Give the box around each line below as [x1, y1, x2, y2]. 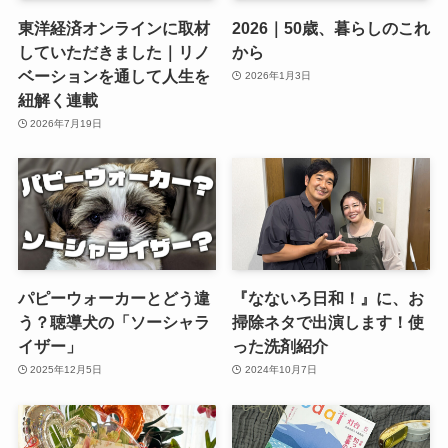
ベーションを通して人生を [17, 66, 210, 85]
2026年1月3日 [244, 70, 311, 82]
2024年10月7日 [244, 364, 317, 376]
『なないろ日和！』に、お [232, 288, 425, 307]
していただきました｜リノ [17, 42, 210, 61]
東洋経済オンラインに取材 [17, 18, 210, 37]
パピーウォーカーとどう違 [17, 288, 210, 307]
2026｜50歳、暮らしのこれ [232, 18, 431, 37]
